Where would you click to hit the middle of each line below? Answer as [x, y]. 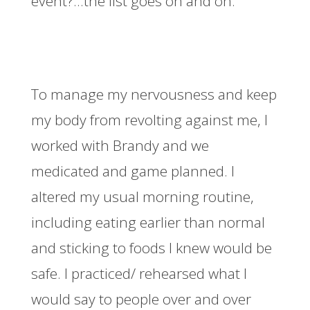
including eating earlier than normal [148, 222]
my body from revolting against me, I [149, 119]
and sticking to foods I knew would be [151, 247]
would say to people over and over [141, 299]
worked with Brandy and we [120, 145]
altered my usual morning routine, [142, 196]
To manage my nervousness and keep [154, 94]
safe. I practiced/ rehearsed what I [139, 273]
